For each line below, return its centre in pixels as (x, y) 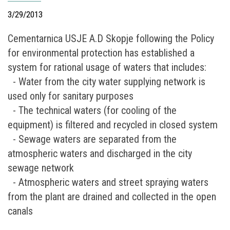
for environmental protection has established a (101, 53)
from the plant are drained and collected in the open (112, 197)
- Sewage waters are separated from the (92, 139)
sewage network (41, 168)
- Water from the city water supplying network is (107, 82)
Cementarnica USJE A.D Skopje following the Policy (111, 39)
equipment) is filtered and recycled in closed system (113, 125)
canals (20, 211)
